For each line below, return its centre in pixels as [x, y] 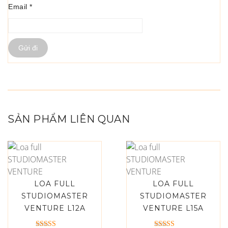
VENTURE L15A [173, 208]
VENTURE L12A [55, 208]
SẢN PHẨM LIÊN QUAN [69, 119]
